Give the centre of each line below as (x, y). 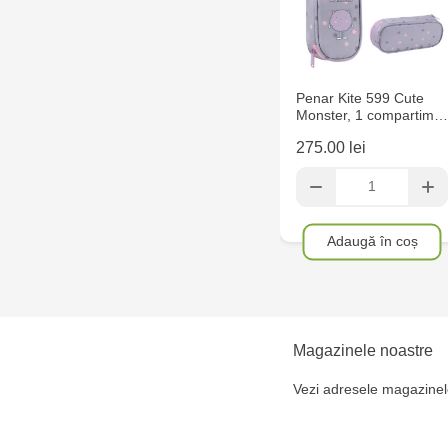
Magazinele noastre (362, 350)
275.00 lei (331, 147)
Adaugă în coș (372, 240)
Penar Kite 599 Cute (360, 98)
